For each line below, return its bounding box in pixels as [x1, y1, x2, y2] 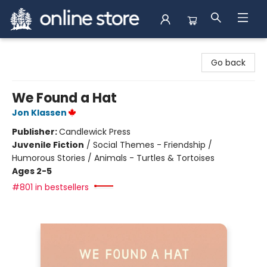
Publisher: [12, 126, 59, 138]
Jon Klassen [12, 107, 67, 119]
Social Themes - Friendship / [93, 139, 212, 151]
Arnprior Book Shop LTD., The [9, 44, 126, 55]
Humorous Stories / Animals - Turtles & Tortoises [12, 152, 215, 164]
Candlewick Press [59, 126, 131, 138]
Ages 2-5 [12, 165, 52, 177]
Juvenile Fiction [12, 139, 84, 151]
